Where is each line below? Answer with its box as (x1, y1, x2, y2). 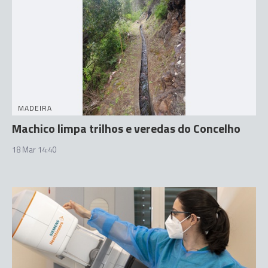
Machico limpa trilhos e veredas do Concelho (12, 118, 240, 138)
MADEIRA (18, 102, 52, 114)
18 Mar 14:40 (12, 143, 56, 156)
